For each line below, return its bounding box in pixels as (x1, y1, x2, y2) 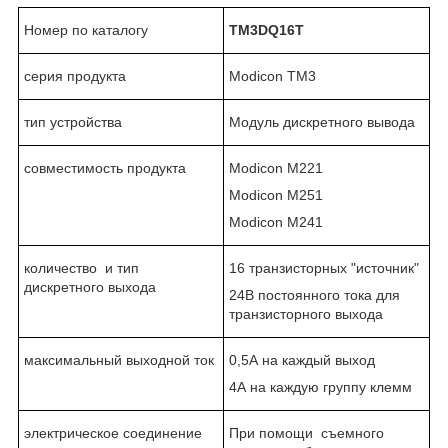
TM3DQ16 (229, 21, 295, 38)
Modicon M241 (229, 213, 323, 230)
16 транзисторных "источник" (229, 259, 419, 276)
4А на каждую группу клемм (229, 378, 412, 395)
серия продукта (24, 67, 126, 84)
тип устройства (24, 113, 122, 130)
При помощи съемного (229, 424, 384, 441)
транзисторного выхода (229, 305, 383, 322)
